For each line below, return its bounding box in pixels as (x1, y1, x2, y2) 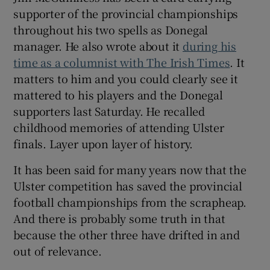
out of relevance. (13, 243, 102, 259)
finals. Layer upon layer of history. (13, 136, 193, 151)
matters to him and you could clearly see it (13, 71, 238, 86)
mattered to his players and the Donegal (13, 87, 223, 102)
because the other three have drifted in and (13, 227, 240, 242)
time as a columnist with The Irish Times (13, 54, 230, 70)
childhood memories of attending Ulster (13, 119, 224, 135)
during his (183, 38, 237, 54)
